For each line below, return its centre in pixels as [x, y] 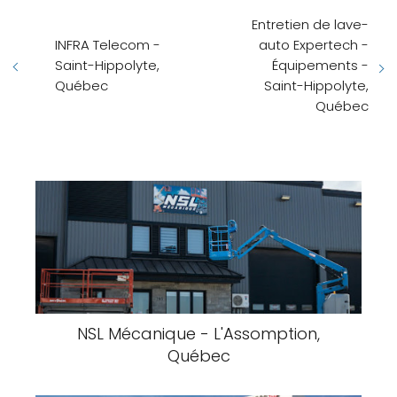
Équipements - [320, 65]
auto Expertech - [314, 45]
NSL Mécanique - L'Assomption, [198, 334]
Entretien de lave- [310, 24]
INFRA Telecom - [108, 45]
